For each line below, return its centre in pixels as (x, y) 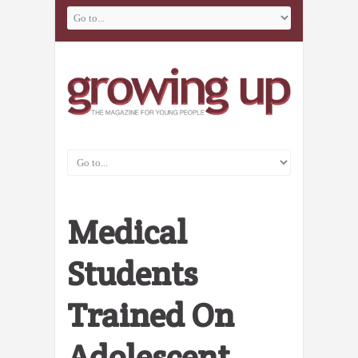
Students (132, 274)
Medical (127, 232)
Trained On (151, 315)
